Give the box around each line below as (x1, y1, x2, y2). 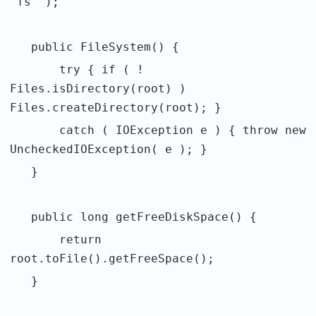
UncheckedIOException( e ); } (10, 142, 207, 156)
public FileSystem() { (10, 40, 179, 54)
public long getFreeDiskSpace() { (10, 210, 257, 224)
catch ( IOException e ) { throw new (10, 123, 306, 137)
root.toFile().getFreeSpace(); (10, 252, 214, 265)
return (10, 233, 102, 246)
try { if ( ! (10, 63, 144, 76)
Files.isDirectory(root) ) (10, 82, 186, 95)
